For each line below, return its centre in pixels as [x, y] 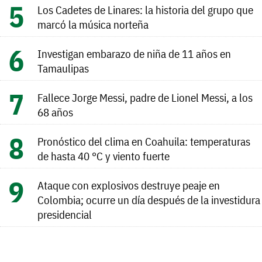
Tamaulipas [63, 68]
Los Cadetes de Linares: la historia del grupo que [145, 9]
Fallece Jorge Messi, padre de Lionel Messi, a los [145, 97]
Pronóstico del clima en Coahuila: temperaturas [144, 141]
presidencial [65, 214]
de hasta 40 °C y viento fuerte [104, 156]
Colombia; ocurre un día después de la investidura [149, 199]
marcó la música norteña [93, 24]
